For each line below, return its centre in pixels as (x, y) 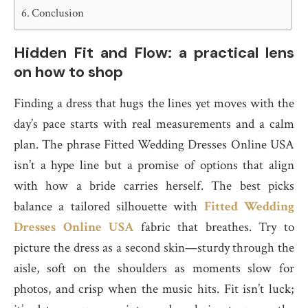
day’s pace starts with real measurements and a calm (154, 124)
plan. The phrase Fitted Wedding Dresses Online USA (154, 145)
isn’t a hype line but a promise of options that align (154, 165)
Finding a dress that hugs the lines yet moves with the (154, 103)
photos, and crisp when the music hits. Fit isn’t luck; (154, 289)
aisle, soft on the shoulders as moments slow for (154, 268)
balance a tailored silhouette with (109, 207)
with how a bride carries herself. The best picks (154, 186)
